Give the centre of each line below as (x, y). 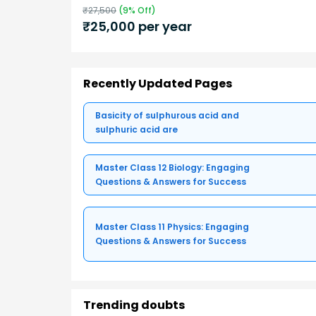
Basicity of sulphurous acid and (167, 116)
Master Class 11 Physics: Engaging (172, 227)
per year (164, 26)
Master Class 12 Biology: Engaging (172, 168)
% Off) (142, 10)
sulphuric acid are (136, 130)
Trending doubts (134, 305)
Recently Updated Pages (158, 84)
